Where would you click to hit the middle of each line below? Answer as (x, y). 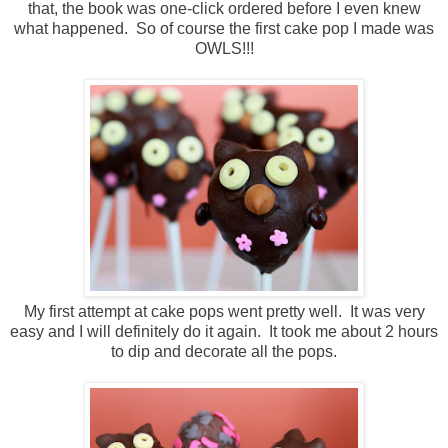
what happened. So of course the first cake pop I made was (224, 29)
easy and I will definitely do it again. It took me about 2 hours (224, 332)
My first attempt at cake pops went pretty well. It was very (224, 312)
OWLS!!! (224, 49)
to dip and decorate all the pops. (224, 352)
